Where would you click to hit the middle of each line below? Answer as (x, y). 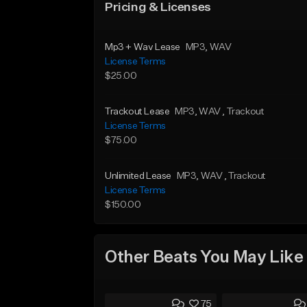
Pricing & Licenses (158, 8)
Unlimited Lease (138, 176)
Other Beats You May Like (204, 257)
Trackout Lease (137, 112)
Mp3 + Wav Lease (143, 47)
